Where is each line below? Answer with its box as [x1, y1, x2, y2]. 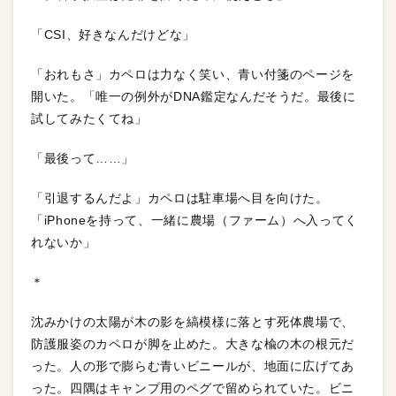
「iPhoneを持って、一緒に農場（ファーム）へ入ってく [31, 212, 358, 227]
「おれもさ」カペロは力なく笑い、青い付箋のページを [31, 66, 354, 81]
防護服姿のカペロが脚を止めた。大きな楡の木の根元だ [31, 336, 355, 351]
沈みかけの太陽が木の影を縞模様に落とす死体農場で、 [31, 314, 354, 329]
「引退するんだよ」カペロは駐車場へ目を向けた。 [31, 190, 329, 205]
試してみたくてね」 [31, 110, 148, 126]
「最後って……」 [31, 150, 135, 165]
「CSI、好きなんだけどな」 [31, 27, 195, 42]
